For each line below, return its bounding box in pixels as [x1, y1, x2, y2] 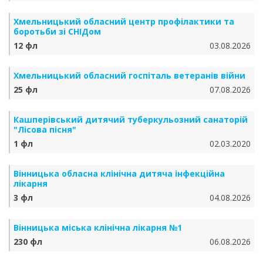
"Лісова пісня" [14, 124, 76, 135]
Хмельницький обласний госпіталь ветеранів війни [14, 70, 245, 81]
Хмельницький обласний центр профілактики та [14, 16, 234, 27]
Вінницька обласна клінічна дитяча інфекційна [14, 168, 225, 179]
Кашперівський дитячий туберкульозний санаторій [14, 114, 248, 125]
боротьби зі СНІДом [14, 26, 101, 37]
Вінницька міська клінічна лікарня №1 [14, 222, 182, 233]
